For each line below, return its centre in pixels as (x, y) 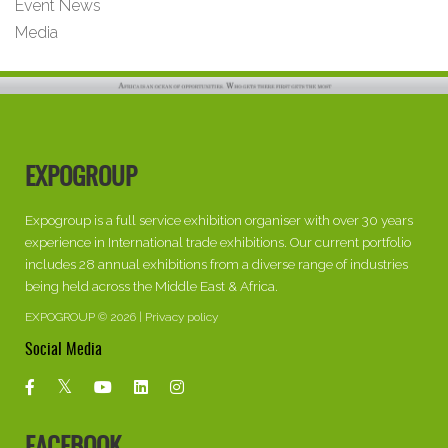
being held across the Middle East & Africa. (151, 285)
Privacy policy (181, 316)
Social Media (63, 349)
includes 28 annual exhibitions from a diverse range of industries (216, 263)
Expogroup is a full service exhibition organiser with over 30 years (219, 219)
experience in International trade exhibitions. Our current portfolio (218, 241)
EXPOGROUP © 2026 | (85, 316)
